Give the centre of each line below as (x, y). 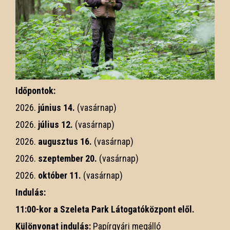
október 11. (60, 175)
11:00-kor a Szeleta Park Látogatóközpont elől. (105, 209)
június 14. (55, 107)
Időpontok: (35, 90)
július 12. (54, 124)
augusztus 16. (65, 141)
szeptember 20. (68, 158)
